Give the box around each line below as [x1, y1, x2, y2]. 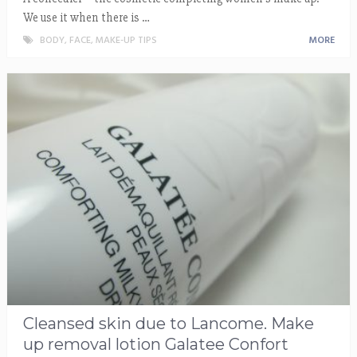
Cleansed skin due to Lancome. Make [22, 313, 314, 333]
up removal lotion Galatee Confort [22, 334, 288, 354]
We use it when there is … [22, 10, 150, 25]
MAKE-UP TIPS [95, 33, 157, 49]
